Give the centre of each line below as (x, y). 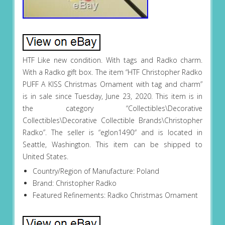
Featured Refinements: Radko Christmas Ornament (115, 195)
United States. (45, 157)
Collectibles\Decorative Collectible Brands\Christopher (113, 121)
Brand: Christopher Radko (74, 183)
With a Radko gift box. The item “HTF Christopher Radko (113, 72)
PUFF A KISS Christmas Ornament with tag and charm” (113, 84)
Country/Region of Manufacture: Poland (96, 171)
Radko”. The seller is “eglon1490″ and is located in (113, 133)
